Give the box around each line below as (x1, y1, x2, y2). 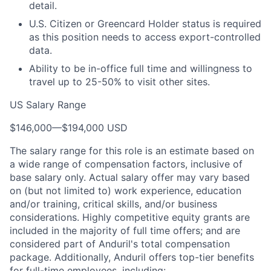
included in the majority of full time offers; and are (10, 224, 240, 237)
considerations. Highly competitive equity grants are (10, 211, 250, 223)
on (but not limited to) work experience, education (10, 184, 241, 197)
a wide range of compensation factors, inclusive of (10, 158, 243, 170)
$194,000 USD (62, 122, 128, 134)
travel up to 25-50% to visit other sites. (29, 76, 210, 88)
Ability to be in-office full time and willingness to (29, 62, 252, 74)
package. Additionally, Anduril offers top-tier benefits (10, 251, 254, 263)
